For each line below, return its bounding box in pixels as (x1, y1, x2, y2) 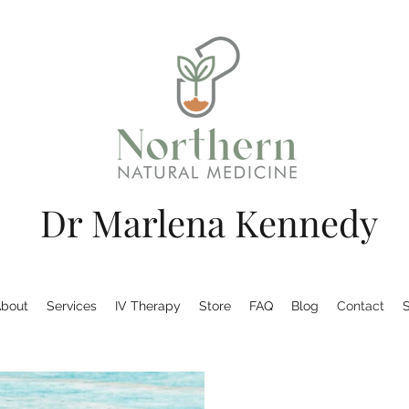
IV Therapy (115, 299, 181, 313)
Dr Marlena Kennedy (39, 198, 378, 246)
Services (47, 299, 97, 313)
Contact (337, 299, 384, 313)
